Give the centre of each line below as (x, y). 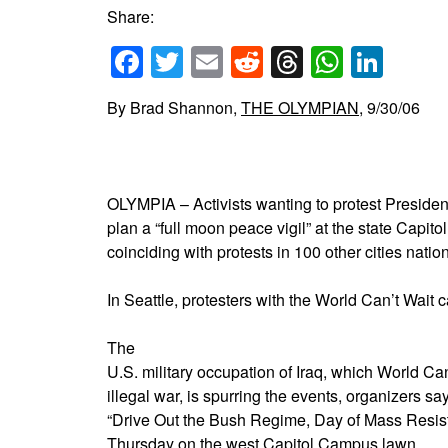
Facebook (213, 61)
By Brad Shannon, (174, 107)
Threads (362, 61)
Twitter (230, 61)
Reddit (309, 61)
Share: (130, 17)
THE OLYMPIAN (300, 107)
